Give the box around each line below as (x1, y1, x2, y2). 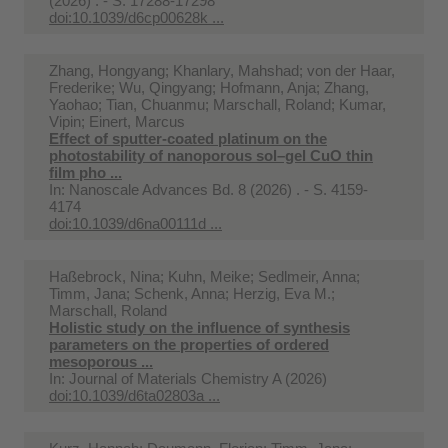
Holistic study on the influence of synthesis (49, 318, 350, 336)
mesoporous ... (49, 352, 153, 370)
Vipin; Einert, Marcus (49, 112, 185, 130)
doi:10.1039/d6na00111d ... (49, 214, 222, 232)
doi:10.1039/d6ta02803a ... (49, 386, 220, 404)
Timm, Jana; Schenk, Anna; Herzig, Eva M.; (49, 284, 335, 302)
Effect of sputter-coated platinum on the (49, 129, 327, 147)
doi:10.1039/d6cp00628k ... (49, 8, 224, 26)
